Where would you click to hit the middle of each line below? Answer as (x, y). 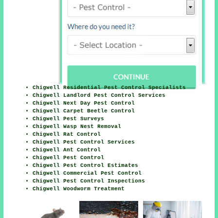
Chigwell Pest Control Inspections (89, 181)
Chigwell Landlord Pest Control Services (99, 95)
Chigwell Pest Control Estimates (86, 165)
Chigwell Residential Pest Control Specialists (109, 87)
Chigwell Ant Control (67, 150)
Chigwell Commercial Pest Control (87, 173)
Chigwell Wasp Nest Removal (77, 126)
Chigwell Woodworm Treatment (79, 189)
